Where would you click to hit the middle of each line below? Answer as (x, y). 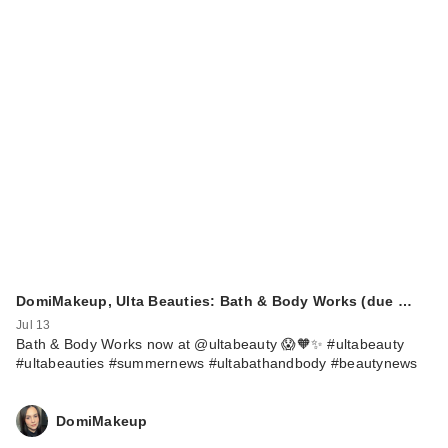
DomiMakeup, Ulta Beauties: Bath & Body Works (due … (214, 301)
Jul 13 (33, 325)
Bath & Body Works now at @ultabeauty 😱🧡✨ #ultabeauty (210, 344)
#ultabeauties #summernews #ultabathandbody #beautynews (217, 363)
